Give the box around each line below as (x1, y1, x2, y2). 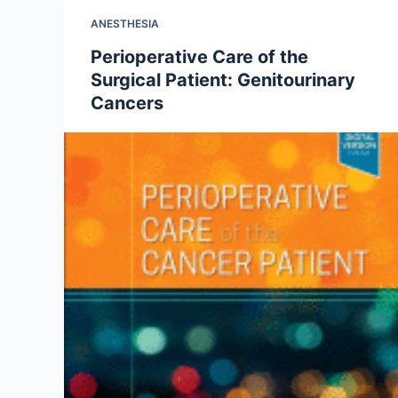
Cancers (91, 92, 163, 114)
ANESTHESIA (91, 17, 159, 30)
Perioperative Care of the (91, 46, 308, 68)
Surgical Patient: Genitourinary (91, 69, 355, 91)
